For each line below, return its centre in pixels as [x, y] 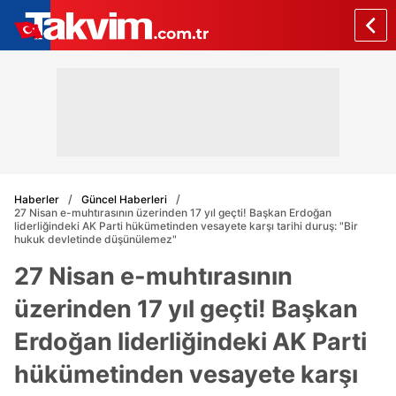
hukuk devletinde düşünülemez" [95, 239]
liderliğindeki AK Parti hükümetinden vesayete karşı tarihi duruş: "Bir [186, 226]
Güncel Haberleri [124, 199]
